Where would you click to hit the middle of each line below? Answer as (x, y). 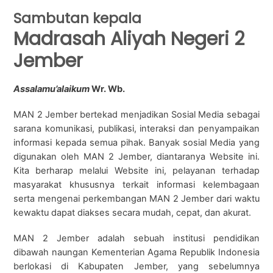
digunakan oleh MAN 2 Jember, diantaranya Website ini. (136, 156)
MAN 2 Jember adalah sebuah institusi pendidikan (136, 238)
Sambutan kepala (78, 18)
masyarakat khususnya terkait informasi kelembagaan (136, 184)
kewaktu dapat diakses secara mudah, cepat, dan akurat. (133, 212)
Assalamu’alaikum (52, 89)
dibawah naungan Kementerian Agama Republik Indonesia (136, 252)
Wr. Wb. (108, 89)
